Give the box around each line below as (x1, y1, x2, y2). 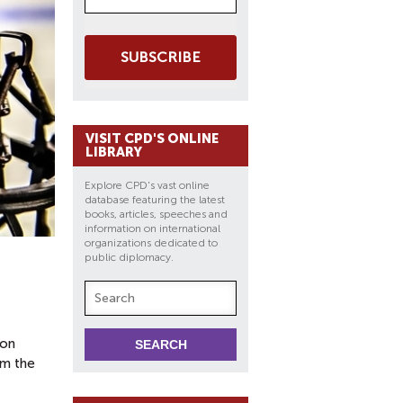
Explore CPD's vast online (85, 179, 210, 192)
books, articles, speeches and (85, 208, 228, 220)
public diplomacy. (85, 251, 176, 264)
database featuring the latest (85, 193, 225, 206)
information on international (85, 222, 220, 235)
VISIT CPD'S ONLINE (85, 130, 219, 147)
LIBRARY (85, 144, 142, 160)
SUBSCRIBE (121, 49, 201, 66)
